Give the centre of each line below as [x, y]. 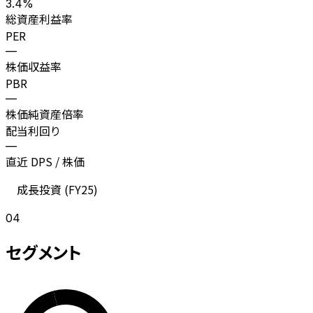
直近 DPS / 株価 [45, 161]
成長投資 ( [43, 189]
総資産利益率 [39, 19]
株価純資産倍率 [45, 114]
